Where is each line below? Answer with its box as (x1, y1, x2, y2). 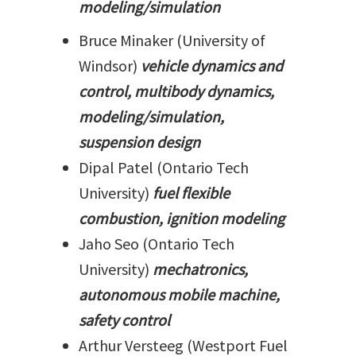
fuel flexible (153, 183, 230, 203)
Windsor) (79, 56, 141, 75)
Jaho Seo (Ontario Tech (79, 234, 234, 253)
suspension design (79, 132, 200, 152)
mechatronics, (153, 259, 248, 279)
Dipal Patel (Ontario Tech (79, 157, 249, 177)
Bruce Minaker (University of (79, 30, 265, 50)
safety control (79, 310, 170, 330)
